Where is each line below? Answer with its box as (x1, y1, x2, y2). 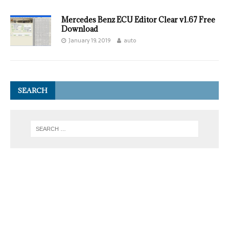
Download (61, 24, 98, 34)
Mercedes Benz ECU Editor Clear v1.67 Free (61, 15, 215, 25)
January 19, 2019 (68, 36, 110, 45)
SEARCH (18, 86, 48, 95)
